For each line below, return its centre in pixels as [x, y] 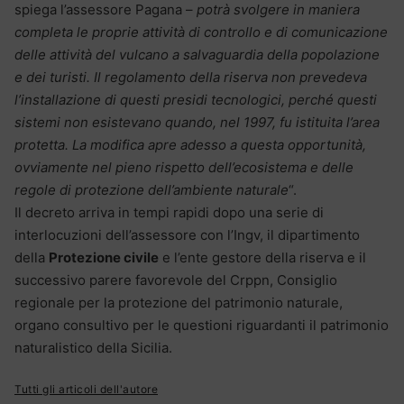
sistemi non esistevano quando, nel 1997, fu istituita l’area [197, 122]
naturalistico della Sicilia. [93, 347]
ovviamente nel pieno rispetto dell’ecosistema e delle [184, 167]
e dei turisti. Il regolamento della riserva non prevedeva [191, 77]
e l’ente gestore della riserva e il [262, 257]
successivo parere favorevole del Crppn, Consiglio [176, 280]
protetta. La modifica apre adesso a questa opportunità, [190, 144]
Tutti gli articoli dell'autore [86, 389]
